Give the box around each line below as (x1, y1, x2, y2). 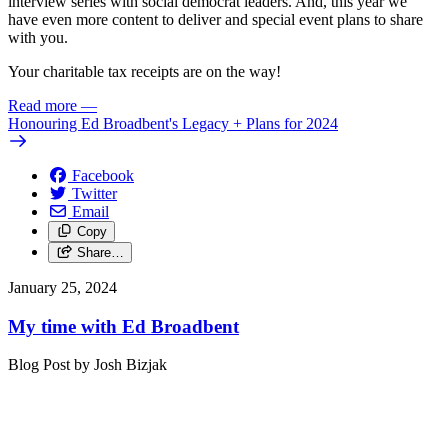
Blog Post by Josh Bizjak (8, 356, 167, 374)
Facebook (72, 166, 134, 184)
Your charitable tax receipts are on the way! (8, 62, 281, 80)
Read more (8, 96, 77, 114)
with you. (8, 28, 72, 46)
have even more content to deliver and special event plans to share (8, 10, 423, 28)
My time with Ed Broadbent (8, 315, 239, 337)
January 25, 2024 (8, 278, 117, 296)
